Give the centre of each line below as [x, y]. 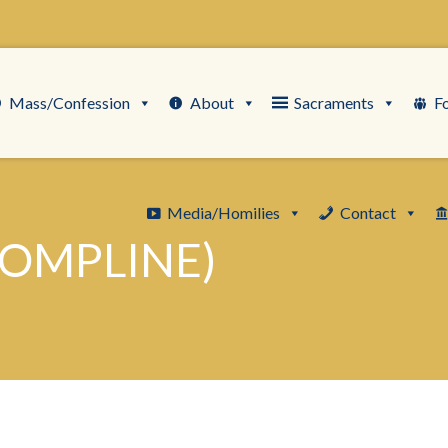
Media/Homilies [224, 212]
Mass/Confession [69, 102]
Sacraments [333, 102]
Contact [368, 212]
